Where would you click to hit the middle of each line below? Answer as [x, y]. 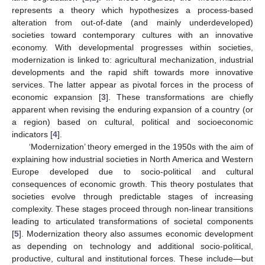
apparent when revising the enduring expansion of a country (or [132, 109]
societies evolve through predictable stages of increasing [132, 196]
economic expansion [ [56, 97]
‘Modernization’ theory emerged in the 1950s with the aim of [141, 146]
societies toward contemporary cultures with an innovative [132, 35]
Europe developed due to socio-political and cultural [132, 171]
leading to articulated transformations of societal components [132, 221]
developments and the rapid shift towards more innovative [132, 72]
